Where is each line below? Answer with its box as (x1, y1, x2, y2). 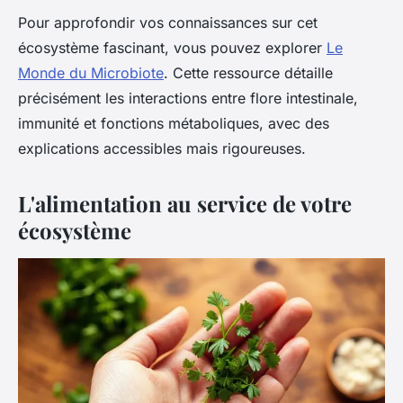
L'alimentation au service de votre (18, 189, 352, 218)
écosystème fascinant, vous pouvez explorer (18, 39, 327, 57)
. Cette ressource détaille (164, 64, 333, 82)
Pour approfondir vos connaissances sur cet (18, 13, 318, 31)
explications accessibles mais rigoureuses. (18, 139, 306, 157)
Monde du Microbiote (18, 64, 164, 82)
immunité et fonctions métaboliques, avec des (18, 114, 329, 132)
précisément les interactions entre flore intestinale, (18, 89, 358, 107)
